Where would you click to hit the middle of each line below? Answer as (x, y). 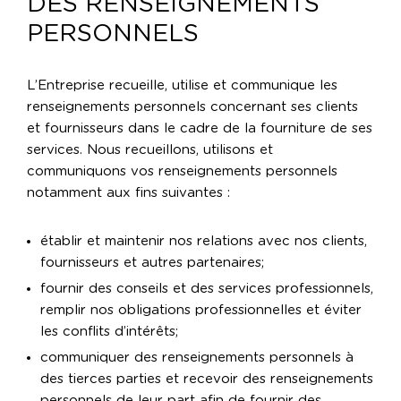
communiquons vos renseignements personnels (182, 172)
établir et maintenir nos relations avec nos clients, (204, 242)
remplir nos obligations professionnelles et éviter (201, 311)
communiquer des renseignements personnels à (197, 358)
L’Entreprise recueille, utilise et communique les (182, 86)
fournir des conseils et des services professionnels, (207, 289)
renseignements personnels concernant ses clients (192, 107)
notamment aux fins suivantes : (128, 193)
